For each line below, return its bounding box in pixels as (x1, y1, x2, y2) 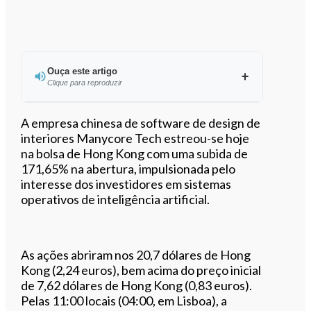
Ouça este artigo (47, 65, 117, 76)
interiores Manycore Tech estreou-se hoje (21, 130, 250, 146)
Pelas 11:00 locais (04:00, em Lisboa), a (21, 292, 228, 308)
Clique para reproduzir (47, 78, 122, 87)
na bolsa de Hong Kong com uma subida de (21, 145, 249, 161)
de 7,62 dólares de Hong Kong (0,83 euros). (21, 277, 253, 293)
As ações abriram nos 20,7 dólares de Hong (21, 246, 251, 262)
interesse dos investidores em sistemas (21, 176, 232, 192)
